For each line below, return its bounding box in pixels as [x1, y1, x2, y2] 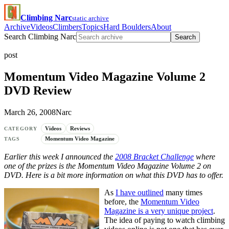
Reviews [70, 125, 90, 131]
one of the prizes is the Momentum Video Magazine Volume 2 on [4, 161, 211, 170]
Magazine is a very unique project [104, 206, 213, 215]
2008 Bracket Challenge [115, 152, 194, 161]
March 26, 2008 [4, 107, 56, 117]
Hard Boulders [103, 22, 151, 31]
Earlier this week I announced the [4, 152, 115, 161]
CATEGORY [4, 125, 38, 131]
